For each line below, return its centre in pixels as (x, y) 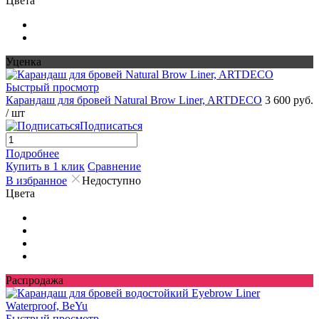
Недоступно (111, 180)
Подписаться (111, 125)
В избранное (36, 180)
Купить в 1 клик (45, 166)
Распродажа (35, 280)
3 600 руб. (289, 100)
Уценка (23, 61)
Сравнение (114, 166)
